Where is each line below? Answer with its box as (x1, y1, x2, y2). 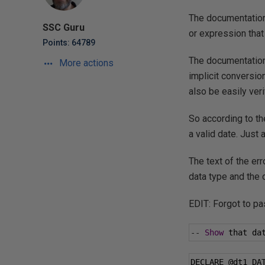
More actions (57, 57, 114, 69)
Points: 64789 (43, 38, 95, 47)
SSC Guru (43, 22, 85, 33)
